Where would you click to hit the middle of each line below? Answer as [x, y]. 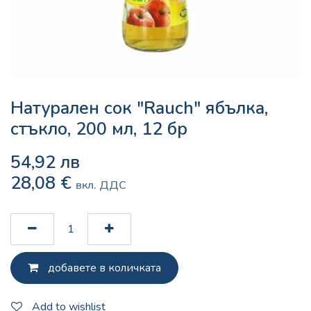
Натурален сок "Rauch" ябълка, [139, 108]
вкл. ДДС [101, 185]
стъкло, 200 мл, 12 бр [99, 128]
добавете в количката [103, 268]
